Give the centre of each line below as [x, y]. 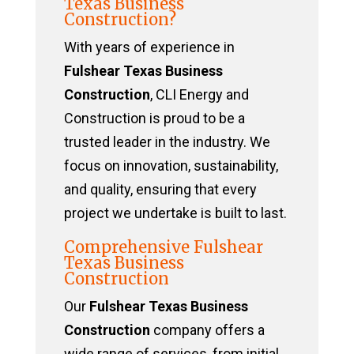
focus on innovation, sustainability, [171, 166]
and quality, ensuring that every [160, 190]
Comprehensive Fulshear [163, 247]
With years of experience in [149, 47]
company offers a [207, 330]
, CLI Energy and [199, 95]
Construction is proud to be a [154, 119]
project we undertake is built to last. [175, 213]
